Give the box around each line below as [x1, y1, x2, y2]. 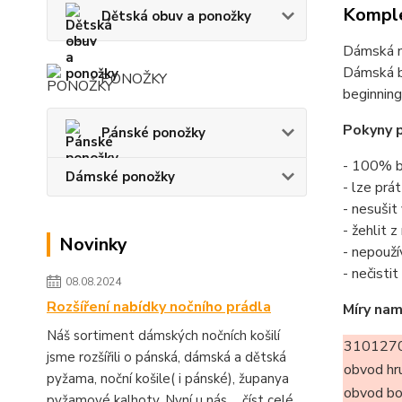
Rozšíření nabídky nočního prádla [47, 297, 271, 317]
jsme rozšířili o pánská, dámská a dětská [47, 348, 286, 366]
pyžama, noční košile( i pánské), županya [47, 370, 293, 388]
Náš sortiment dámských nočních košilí [47, 327, 280, 345]
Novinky [59, 232, 127, 257]
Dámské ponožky [66, 168, 175, 186]
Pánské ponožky [101, 124, 205, 142]
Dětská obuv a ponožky [101, 7, 251, 25]
